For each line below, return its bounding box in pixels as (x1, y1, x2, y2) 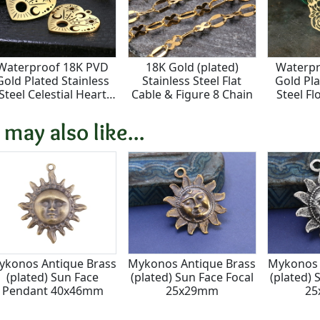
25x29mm (165, 282, 219, 299)
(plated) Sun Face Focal (130, 269, 254, 285)
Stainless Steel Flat (142, 72, 242, 89)
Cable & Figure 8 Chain (131, 86, 253, 102)
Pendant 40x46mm (1, 282, 104, 299)
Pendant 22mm (11, 99, 94, 116)
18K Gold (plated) (145, 59, 239, 75)
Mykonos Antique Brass (128, 255, 256, 271)
